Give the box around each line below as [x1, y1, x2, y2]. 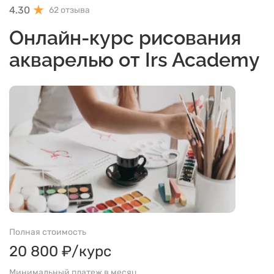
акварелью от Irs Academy [9, 48, 260, 71]
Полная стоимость [9, 227, 86, 237]
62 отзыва [49, 5, 90, 15]
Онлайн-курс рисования [9, 26, 241, 49]
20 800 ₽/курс [9, 243, 111, 260]
